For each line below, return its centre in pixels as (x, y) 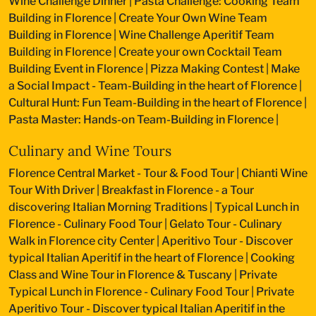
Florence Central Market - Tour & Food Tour (121, 173)
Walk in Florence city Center (81, 241)
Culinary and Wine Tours (90, 150)
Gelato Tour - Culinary (226, 224)
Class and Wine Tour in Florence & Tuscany (120, 274)
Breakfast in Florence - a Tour (178, 190)
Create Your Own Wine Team (193, 18)
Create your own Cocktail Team (200, 51)
